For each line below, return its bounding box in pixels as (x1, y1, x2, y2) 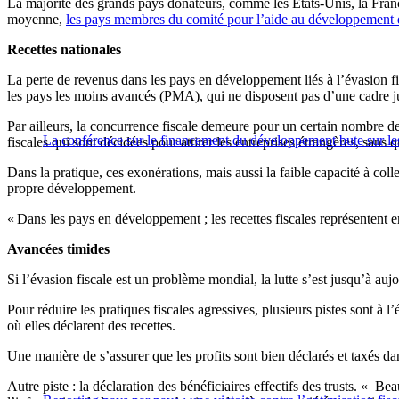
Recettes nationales (7, 42, 121, 58)
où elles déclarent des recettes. (7, 318, 175, 334)
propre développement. (7, 181, 136, 197)
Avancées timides (7, 241, 110, 257)
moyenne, (7, 12, 66, 28)
